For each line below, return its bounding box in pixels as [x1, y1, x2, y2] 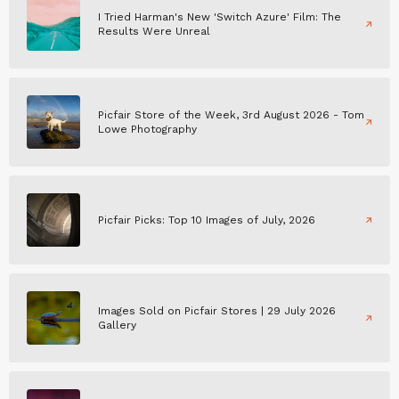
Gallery [98, 318, 136, 331]
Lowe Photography [98, 122, 197, 135]
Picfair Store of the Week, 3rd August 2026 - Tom [98, 108, 364, 121]
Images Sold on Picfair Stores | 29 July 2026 [98, 304, 336, 317]
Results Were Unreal [98, 24, 210, 37]
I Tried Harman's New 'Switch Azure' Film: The [98, 10, 341, 23]
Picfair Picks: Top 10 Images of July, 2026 [98, 213, 315, 226]
